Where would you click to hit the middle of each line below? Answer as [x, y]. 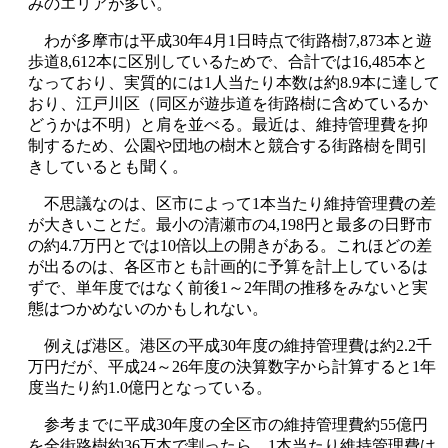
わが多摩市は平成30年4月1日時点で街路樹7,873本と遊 [230, 40]
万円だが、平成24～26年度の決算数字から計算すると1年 [232, 366]
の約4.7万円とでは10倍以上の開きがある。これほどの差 [230, 245]
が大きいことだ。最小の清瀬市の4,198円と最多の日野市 [230, 224]
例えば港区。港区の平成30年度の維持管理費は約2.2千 [230, 345]
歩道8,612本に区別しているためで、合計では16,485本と [228, 61]
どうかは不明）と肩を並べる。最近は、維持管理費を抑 [228, 124]
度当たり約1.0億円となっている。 [150, 387]
